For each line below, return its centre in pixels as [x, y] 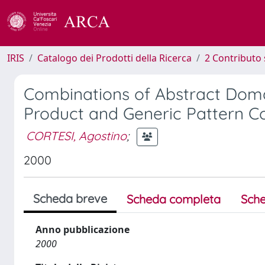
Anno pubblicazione [83, 230]
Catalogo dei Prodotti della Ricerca [114, 58]
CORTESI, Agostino [76, 135]
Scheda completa [174, 199]
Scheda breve [70, 198]
